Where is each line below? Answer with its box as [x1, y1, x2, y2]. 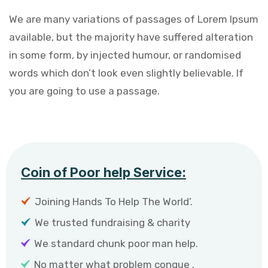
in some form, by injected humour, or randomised [9, 48, 241, 61]
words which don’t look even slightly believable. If [9, 66, 243, 79]
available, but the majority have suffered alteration [9, 31, 253, 43]
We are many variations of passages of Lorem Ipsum [9, 13, 258, 25]
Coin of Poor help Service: [21, 164, 186, 180]
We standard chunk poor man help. [33, 237, 198, 249]
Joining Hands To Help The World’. [35, 195, 193, 208]
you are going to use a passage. [9, 84, 160, 97]
